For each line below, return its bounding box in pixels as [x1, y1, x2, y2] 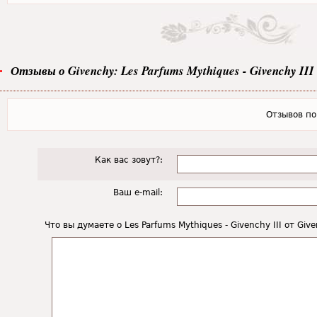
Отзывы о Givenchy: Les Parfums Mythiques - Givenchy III [11, 62, 314, 79]
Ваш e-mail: [113, 188, 163, 197]
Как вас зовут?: [94, 155, 163, 165]
